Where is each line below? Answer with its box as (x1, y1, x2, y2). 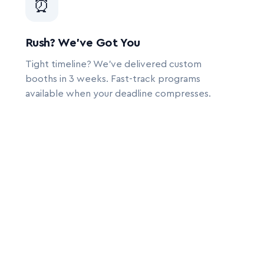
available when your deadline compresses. (25, 89, 211, 98)
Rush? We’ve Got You (25, 37, 141, 49)
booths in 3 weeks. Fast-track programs (25, 74, 200, 84)
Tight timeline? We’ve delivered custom (25, 60, 202, 69)
